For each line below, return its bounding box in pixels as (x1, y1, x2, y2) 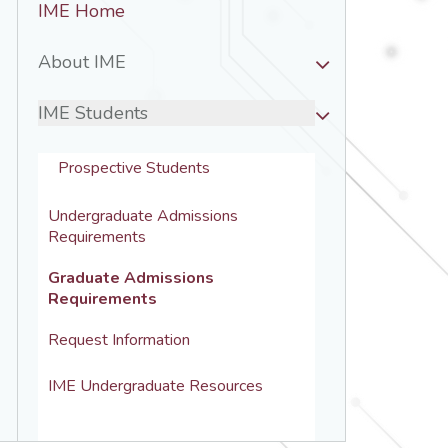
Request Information (48, 329, 190, 351)
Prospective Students (58, 157, 210, 179)
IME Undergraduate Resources (48, 375, 263, 397)
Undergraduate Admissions (48, 205, 242, 227)
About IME (38, 50, 126, 74)
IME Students (38, 101, 148, 125)
